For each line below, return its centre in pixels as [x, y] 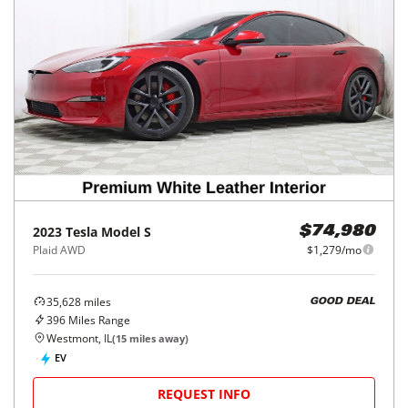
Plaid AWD [59, 250]
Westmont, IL [79, 338]
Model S [126, 231]
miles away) [158, 338]
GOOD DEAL [342, 302]
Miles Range [98, 320]
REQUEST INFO [204, 393]
